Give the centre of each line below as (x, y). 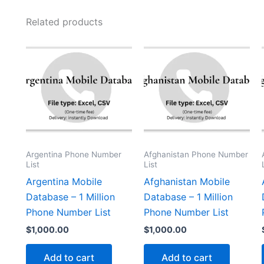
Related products (64, 22)
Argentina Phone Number (74, 154)
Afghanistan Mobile (187, 181)
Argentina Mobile (64, 181)
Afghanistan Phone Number (196, 154)
